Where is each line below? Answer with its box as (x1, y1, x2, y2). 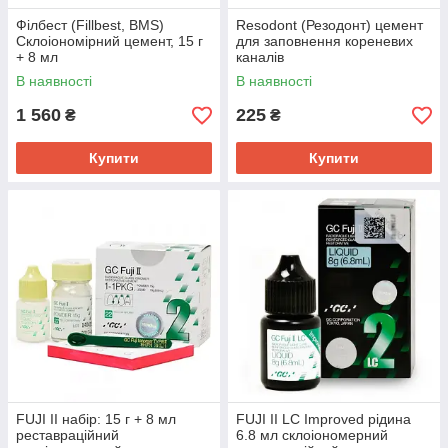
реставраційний (16, 427, 119, 443)
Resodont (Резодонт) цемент (236, 17, 423, 33)
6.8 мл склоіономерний (236, 427, 388, 443)
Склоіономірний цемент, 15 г (16, 33, 203, 49)
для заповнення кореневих (236, 33, 413, 49)
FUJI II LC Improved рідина (236, 411, 411, 427)
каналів (236, 49, 284, 65)
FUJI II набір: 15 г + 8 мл (16, 411, 176, 427)
